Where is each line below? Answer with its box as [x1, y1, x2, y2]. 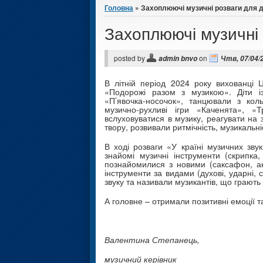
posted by [114, 53, 147, 63]
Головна [104, 2, 133, 14]
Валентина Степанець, [104, 234, 200, 246]
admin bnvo [159, 53, 197, 64]
